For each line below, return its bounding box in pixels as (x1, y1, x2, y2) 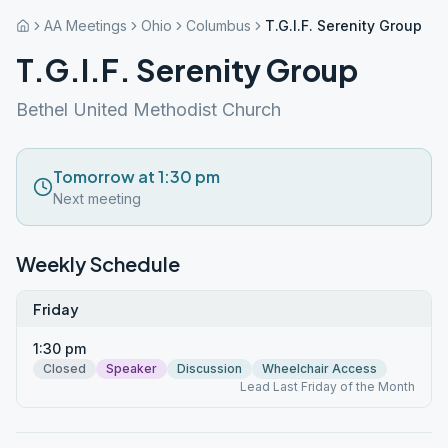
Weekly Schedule (16, 251, 180, 276)
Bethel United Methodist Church (16, 99, 281, 120)
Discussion (177, 361, 242, 376)
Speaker (106, 361, 157, 376)
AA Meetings (44, 17, 127, 34)
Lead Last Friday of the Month (240, 379, 415, 394)
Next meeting (53, 190, 141, 207)
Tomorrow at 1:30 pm (53, 166, 220, 187)
